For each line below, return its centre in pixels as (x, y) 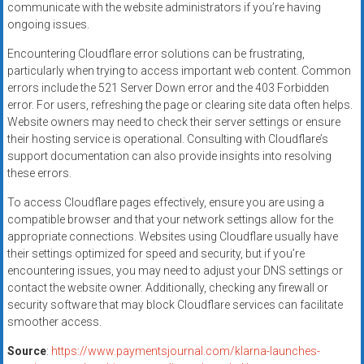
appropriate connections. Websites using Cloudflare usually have (172, 236)
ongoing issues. (48, 24)
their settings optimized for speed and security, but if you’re (156, 253)
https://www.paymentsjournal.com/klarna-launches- (185, 351)
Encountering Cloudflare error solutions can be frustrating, (156, 53)
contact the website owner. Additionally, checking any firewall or (167, 287)
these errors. (39, 173)
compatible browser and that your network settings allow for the (170, 219)
